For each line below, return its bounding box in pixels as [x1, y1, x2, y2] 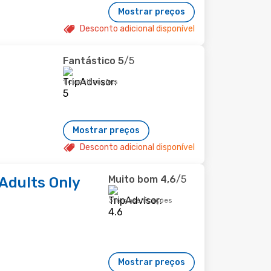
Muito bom [108, 174, 158, 185]
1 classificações [63, 77, 119, 86]
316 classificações [108, 196, 172, 204]
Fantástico [63, 55, 116, 67]
